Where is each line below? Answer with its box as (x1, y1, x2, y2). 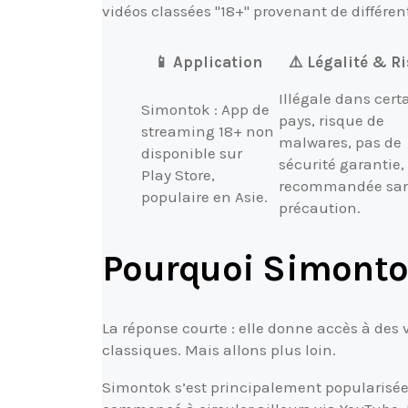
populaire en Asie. (141, 187, 268, 206)
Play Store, (141, 165, 215, 184)
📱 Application (154, 52, 262, 71)
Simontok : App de (141, 99, 270, 118)
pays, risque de (279, 110, 384, 129)
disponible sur (141, 143, 242, 162)
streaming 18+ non (141, 121, 274, 140)
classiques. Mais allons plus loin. (102, 340, 336, 359)
